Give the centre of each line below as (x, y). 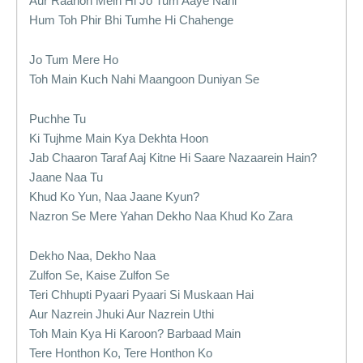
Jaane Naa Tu (66, 177)
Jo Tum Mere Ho (74, 60)
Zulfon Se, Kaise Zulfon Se (99, 275)
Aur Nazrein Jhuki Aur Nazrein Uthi (122, 314)
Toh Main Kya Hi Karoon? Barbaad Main (135, 333)
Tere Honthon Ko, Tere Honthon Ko (121, 353)
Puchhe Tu (58, 119)
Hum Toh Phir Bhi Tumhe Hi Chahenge (131, 20)
